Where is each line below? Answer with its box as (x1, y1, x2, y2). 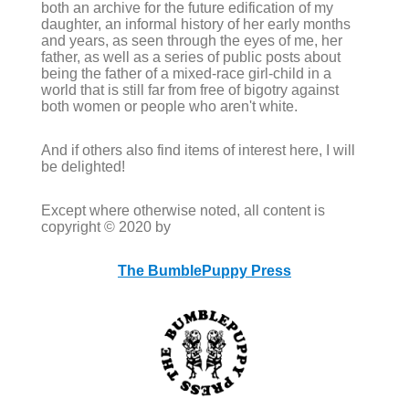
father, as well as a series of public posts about (40, 48, 341, 65)
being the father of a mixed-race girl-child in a (40, 65, 331, 81)
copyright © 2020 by (40, 218, 171, 235)
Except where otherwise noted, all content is (40, 202, 325, 218)
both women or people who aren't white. (40, 98, 298, 114)
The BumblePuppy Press (118, 262, 291, 278)
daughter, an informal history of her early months (40, 16, 351, 32)
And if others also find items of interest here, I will (40, 142, 355, 158)
